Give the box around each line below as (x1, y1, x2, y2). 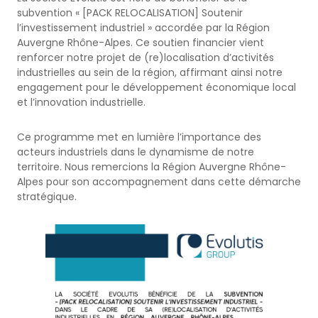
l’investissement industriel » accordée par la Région (17, 20, 270, 35)
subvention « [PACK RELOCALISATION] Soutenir (17, 5, 243, 20)
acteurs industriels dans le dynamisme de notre (17, 145, 254, 160)
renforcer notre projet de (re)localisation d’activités (17, 50, 274, 65)
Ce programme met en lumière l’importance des (17, 130, 261, 145)
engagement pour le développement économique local (17, 79, 296, 94)
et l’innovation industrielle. (17, 94, 146, 109)
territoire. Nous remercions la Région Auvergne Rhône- (17, 160, 286, 175)
